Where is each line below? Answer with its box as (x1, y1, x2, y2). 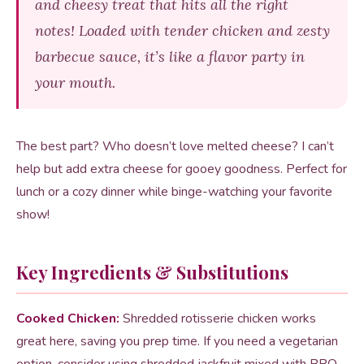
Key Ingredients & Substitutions (16, 260, 288, 284)
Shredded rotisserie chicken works (119, 310, 316, 327)
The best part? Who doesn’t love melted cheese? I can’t (16, 137, 334, 155)
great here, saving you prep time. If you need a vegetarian (16, 332, 338, 350)
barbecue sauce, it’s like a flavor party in (35, 47, 305, 66)
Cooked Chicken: (16, 310, 119, 327)
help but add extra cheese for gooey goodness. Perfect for (16, 160, 347, 178)
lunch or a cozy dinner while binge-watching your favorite (16, 183, 332, 201)
